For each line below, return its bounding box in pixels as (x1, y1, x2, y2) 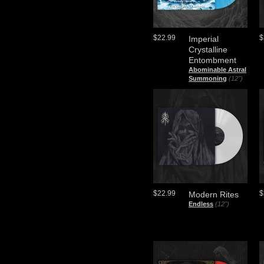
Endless (189, 200, 213, 207)
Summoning (189, 75, 227, 82)
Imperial (189, 34, 219, 44)
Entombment (189, 55, 236, 65)
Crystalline (189, 45, 227, 54)
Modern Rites (189, 190, 239, 199)
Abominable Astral (189, 66, 246, 73)
